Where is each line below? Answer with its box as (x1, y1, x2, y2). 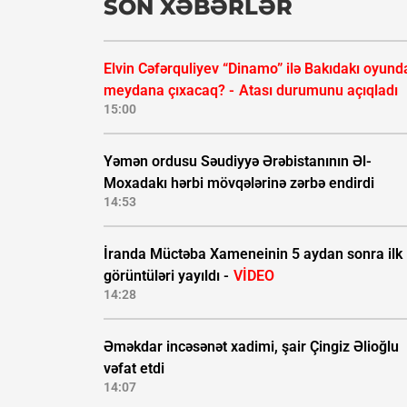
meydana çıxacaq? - (104, 82, 238, 100)
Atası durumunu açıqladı (239, 82, 398, 100)
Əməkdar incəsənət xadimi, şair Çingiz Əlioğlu (104, 338, 399, 356)
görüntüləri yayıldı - (104, 267, 233, 285)
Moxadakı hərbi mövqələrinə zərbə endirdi (104, 174, 374, 193)
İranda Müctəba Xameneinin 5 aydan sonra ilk (104, 245, 402, 263)
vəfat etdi (104, 360, 164, 378)
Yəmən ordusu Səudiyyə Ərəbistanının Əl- (104, 153, 372, 171)
